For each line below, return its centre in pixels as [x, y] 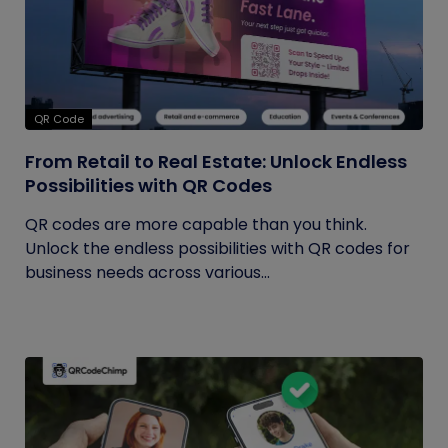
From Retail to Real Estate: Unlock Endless [216, 161]
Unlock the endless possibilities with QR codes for [217, 248]
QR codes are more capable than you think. [196, 224]
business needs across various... [147, 272]
